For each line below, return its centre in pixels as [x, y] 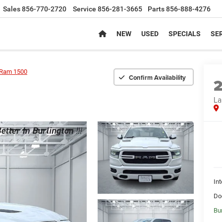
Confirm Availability [157, 77]
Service [84, 9]
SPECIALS [185, 34]
